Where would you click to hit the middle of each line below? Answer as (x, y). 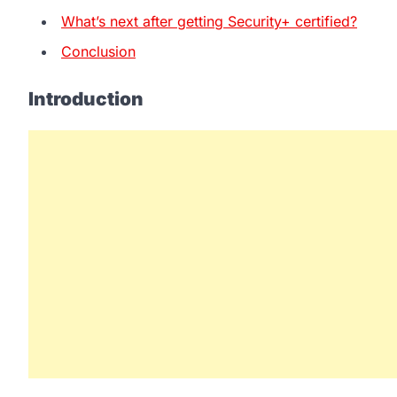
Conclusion (98, 51)
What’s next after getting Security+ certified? (209, 21)
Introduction (86, 98)
